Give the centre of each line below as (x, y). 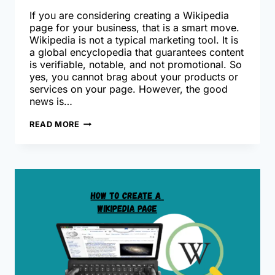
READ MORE (55, 124)
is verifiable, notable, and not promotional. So (136, 64)
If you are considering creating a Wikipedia (129, 15)
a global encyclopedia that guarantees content (137, 52)
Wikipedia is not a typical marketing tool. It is (134, 40)
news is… (51, 101)
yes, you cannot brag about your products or (134, 76)
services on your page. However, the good (129, 89)
